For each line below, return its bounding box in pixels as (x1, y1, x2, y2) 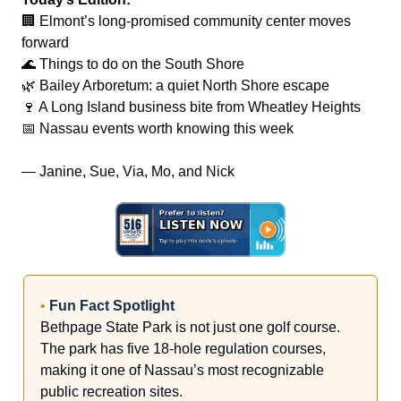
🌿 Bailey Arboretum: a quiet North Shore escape (21, 78, 329, 94)
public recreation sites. (40, 383, 183, 399)
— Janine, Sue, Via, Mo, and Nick (21, 164, 235, 180)
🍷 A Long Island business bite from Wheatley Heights (21, 99, 361, 115)
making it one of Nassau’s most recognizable (40, 362, 324, 378)
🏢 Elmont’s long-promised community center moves (21, 13, 351, 30)
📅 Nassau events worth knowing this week (21, 121, 294, 137)
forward (21, 35, 69, 51)
